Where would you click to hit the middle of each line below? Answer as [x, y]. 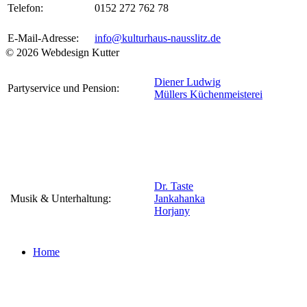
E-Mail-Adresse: [43, 38]
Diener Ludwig [187, 82]
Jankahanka [180, 198]
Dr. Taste [174, 186]
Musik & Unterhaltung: [59, 198]
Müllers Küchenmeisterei [208, 94]
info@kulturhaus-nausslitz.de [158, 38]
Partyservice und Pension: [63, 88]
